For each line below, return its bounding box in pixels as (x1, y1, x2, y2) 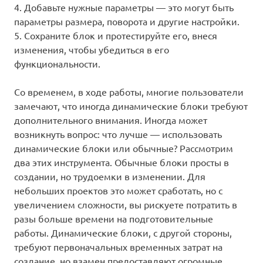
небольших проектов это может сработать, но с (14, 184, 222, 197)
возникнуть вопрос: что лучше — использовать (14, 128, 222, 140)
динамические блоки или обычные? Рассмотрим (14, 142, 233, 154)
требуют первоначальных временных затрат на (14, 241, 222, 253)
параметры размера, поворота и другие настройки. (14, 15, 240, 28)
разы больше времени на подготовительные (14, 213, 213, 225)
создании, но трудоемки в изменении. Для (14, 170, 205, 183)
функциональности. (14, 58, 100, 70)
